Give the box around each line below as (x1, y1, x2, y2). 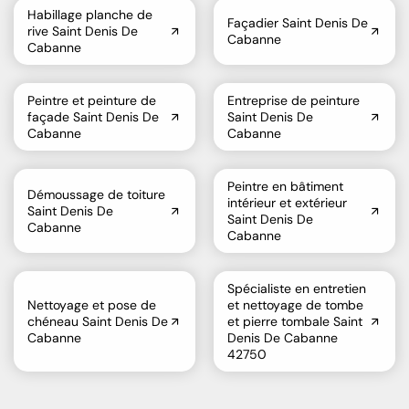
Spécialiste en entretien (227, 279, 366, 297)
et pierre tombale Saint (227, 312, 362, 330)
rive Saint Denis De (27, 22, 138, 39)
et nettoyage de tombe (227, 296, 363, 313)
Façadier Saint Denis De (227, 14, 368, 31)
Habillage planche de (27, 5, 152, 23)
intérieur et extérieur (227, 194, 347, 211)
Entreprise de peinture (227, 91, 360, 109)
